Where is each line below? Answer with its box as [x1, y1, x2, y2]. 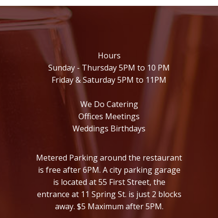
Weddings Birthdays [73, 123, 145, 134]
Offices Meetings [78, 111, 140, 122]
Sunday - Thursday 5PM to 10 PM [48, 62, 170, 73]
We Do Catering [80, 99, 138, 109]
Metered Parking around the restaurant [36, 152, 182, 163]
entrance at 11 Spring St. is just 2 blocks [36, 189, 182, 200]
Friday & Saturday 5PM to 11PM [52, 74, 166, 85]
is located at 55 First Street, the [53, 177, 165, 187]
